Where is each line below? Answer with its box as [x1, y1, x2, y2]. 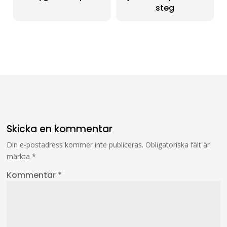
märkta [7, 152, 32, 162]
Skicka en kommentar [7, 122, 113, 136]
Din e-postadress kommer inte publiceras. [7, 140, 144, 150]
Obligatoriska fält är [145, 140, 210, 150]
